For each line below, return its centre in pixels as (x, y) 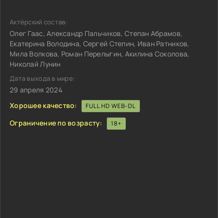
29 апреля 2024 (36, 90)
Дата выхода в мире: (43, 78)
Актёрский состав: (39, 22)
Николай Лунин (35, 64)
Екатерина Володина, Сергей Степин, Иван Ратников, (100, 44)
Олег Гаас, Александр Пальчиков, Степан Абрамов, (96, 33)
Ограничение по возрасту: (56, 123)
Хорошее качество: (44, 105)
